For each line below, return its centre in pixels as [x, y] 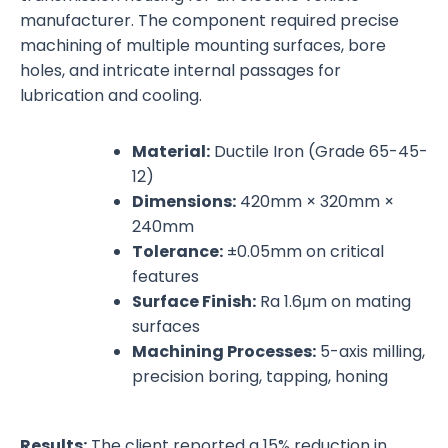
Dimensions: [184, 202]
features [165, 277]
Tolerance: [177, 252]
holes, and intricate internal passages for [180, 71]
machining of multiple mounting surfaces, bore [203, 46]
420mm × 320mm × [315, 202]
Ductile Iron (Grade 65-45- [319, 152]
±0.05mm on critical [303, 252]
